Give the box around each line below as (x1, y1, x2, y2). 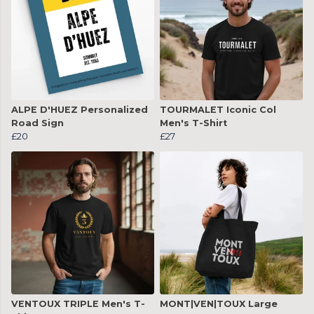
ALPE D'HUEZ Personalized (11, 104, 148, 116)
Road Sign (11, 118, 64, 129)
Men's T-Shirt (160, 118, 227, 129)
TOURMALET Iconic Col (160, 104, 276, 116)
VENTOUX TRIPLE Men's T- (11, 299, 145, 310)
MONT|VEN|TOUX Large (160, 299, 278, 310)
